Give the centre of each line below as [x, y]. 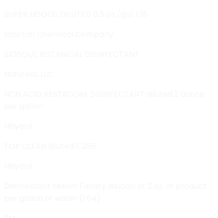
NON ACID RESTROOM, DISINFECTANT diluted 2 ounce [104, 94]
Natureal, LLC [28, 74]
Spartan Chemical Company [59, 34]
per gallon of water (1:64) [52, 198]
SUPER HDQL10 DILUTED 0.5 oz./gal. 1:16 [75, 14]
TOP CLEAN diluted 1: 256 [50, 146]
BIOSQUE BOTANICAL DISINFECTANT [72, 54]
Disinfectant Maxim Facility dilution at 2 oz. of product [105, 186]
